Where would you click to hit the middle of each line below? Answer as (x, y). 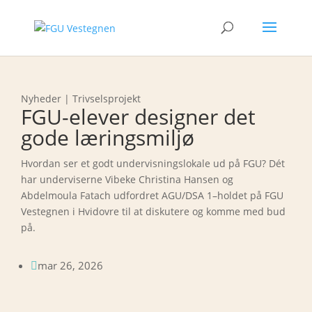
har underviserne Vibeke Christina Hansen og (127, 179)
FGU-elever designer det (138, 117)
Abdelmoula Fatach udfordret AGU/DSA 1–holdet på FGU (152, 195)
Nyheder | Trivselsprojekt (81, 99)
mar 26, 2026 (70, 265)
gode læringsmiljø (108, 138)
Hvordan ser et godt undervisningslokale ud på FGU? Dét (153, 163)
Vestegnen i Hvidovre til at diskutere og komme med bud (153, 211)
